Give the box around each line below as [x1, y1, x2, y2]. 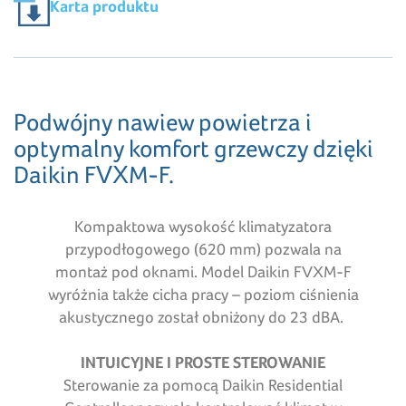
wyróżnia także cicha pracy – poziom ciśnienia [47, 285, 359, 304]
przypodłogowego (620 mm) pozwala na [64, 239, 342, 259]
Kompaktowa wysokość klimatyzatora [74, 217, 332, 237]
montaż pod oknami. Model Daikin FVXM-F [54, 262, 352, 282]
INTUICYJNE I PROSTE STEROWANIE [81, 353, 325, 372]
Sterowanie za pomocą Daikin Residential [63, 375, 343, 395]
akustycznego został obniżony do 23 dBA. [59, 307, 347, 327]
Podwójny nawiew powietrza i [14, 108, 312, 137]
